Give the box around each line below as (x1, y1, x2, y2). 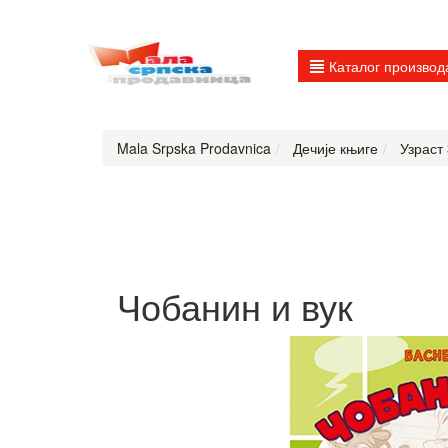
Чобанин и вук (117, 280, 353, 332)
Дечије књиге (289, 138, 378, 159)
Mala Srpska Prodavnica (117, 138, 271, 159)
